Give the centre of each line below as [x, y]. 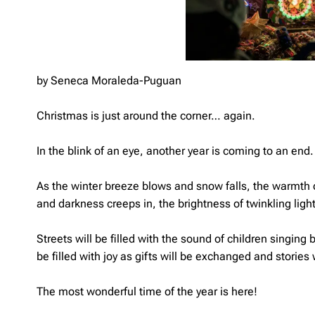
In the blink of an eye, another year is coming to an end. [175, 150]
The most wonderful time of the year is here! [147, 291]
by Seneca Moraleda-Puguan [109, 80]
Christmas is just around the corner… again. [146, 115]
